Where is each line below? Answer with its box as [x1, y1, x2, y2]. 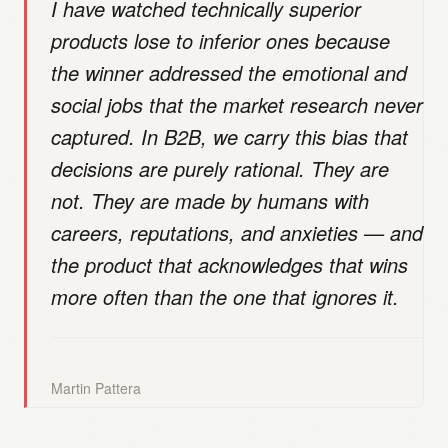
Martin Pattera [51, 378, 141, 398]
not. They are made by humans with [51, 186, 369, 215]
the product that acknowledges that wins [51, 250, 408, 279]
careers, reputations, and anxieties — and [51, 218, 423, 247]
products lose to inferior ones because [51, 26, 390, 55]
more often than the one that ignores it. [51, 282, 399, 311]
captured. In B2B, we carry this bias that [51, 122, 408, 151]
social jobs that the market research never [51, 90, 423, 119]
